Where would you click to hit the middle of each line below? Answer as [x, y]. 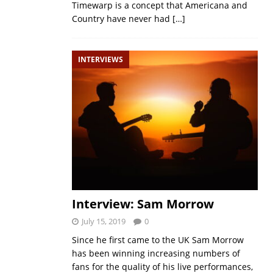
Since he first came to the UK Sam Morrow [158, 240]
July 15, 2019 [103, 222]
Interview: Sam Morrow [143, 204]
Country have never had [122, 18]
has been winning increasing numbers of [156, 253]
